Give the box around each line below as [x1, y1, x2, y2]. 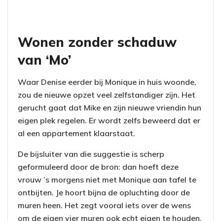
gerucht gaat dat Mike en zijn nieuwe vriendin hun [18, 102, 201, 112]
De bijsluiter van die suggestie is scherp [18, 148, 164, 159]
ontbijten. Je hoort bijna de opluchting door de [18, 187, 190, 197]
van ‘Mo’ [18, 51, 71, 69]
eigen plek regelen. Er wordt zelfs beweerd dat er [18, 115, 200, 125]
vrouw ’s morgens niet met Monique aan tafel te [18, 174, 196, 184]
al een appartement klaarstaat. [18, 128, 135, 138]
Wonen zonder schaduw [18, 34, 177, 51]
